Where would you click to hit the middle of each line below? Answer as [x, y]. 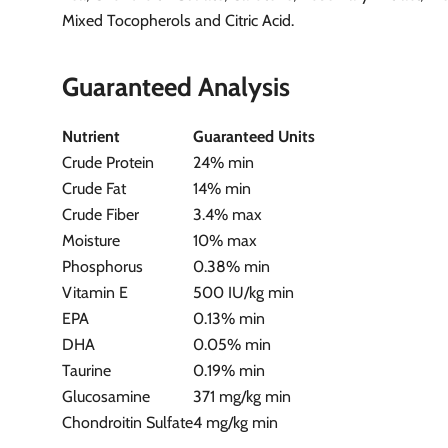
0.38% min [232, 266]
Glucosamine [106, 396]
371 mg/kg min [242, 396]
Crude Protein [108, 162]
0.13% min [229, 318]
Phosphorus [103, 266]
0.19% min [229, 370]
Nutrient [91, 136]
